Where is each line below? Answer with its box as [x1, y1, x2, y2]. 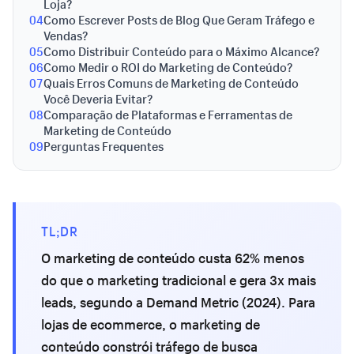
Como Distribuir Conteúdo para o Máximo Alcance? [43, 43, 319, 59]
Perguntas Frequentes [43, 138, 164, 154]
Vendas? [43, 28, 88, 43]
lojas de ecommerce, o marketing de [41, 315, 260, 333]
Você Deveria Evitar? [43, 91, 153, 107]
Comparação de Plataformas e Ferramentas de [43, 107, 292, 122]
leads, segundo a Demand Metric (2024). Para [41, 293, 315, 311]
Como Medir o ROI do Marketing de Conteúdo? [43, 59, 292, 75]
